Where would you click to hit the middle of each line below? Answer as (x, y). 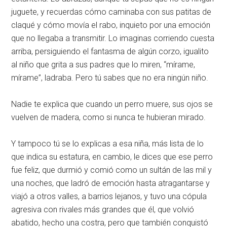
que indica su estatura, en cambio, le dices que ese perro (112, 157)
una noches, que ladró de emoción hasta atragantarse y (111, 183)
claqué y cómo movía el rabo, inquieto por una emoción (111, 25)
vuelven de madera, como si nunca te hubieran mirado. (109, 117)
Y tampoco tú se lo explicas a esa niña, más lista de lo (108, 143)
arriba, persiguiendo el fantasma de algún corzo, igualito (110, 51)
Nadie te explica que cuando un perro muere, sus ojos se (112, 104)
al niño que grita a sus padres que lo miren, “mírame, (103, 64)
